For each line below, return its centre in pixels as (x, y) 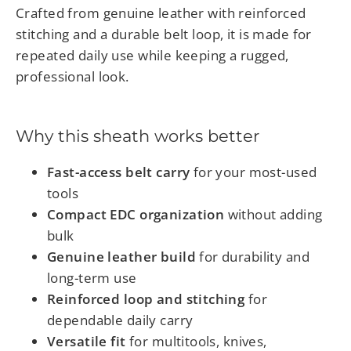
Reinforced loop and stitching (146, 299)
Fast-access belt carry (119, 172)
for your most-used (253, 172)
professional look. (72, 76)
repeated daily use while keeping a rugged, (152, 55)
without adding (273, 215)
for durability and (253, 257)
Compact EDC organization (136, 215)
